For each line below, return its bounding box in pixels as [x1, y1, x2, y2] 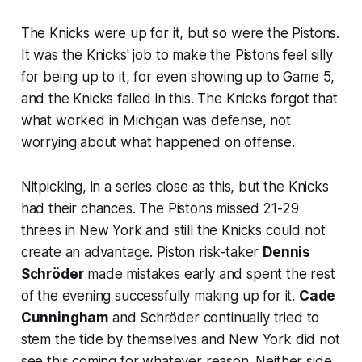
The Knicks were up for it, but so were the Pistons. [20, 24, 340, 41]
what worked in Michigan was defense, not [20, 112, 291, 128]
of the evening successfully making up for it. [20, 287, 299, 304]
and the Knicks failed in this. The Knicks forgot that [20, 90, 338, 107]
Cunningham [20, 309, 109, 326]
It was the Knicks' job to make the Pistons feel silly [20, 46, 333, 63]
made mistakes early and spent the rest [83, 265, 335, 282]
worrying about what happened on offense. [20, 133, 295, 150]
